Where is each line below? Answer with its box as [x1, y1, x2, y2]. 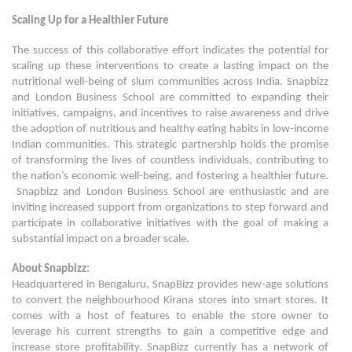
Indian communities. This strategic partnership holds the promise [12, 139, 328, 151]
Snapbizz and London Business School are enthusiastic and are [12, 186, 328, 198]
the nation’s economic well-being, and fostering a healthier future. [12, 170, 328, 182]
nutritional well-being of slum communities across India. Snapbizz [12, 76, 328, 88]
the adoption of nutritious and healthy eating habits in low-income [12, 123, 328, 135]
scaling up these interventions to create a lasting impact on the [12, 60, 328, 72]
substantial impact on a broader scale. [12, 233, 189, 245]
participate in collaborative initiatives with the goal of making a [12, 218, 328, 229]
